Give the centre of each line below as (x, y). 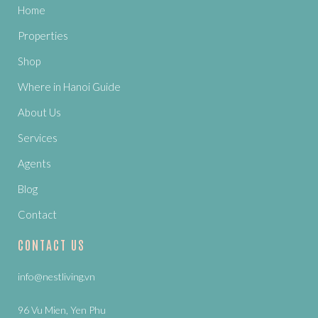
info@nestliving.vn (56, 277)
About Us (39, 113)
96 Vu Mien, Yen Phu (62, 310)
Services (38, 138)
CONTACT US (51, 245)
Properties (43, 36)
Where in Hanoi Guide (69, 87)
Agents (34, 164)
